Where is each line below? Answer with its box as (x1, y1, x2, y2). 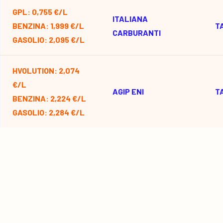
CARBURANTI (112, 28, 161, 37)
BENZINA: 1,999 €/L (12, 21, 84, 30)
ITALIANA (112, 14, 148, 23)
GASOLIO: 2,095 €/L (12, 35, 85, 44)
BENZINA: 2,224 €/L (12, 94, 86, 103)
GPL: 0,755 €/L (12, 7, 68, 16)
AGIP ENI (112, 87, 144, 96)
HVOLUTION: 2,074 (12, 66, 80, 75)
